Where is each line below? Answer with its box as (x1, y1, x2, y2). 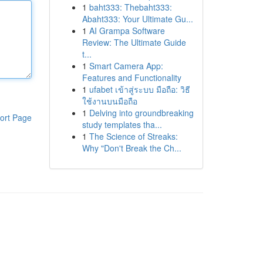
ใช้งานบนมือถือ (82, 95, 137, 107)
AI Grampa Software (89, 25, 165, 36)
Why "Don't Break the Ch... (82, 142, 181, 154)
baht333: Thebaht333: (89, 1, 172, 13)
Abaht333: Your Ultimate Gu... (82, 13, 193, 25)
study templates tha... (82, 119, 162, 130)
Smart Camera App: (89, 60, 163, 72)
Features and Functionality (82, 72, 181, 83)
